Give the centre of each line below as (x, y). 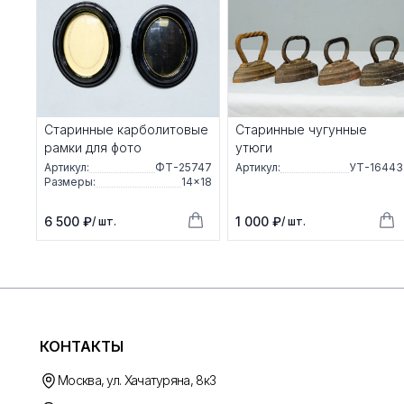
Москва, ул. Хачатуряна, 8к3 (137, 381)
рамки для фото (93, 148)
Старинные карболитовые (126, 130)
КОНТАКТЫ (82, 347)
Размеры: (70, 182)
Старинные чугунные (301, 130)
